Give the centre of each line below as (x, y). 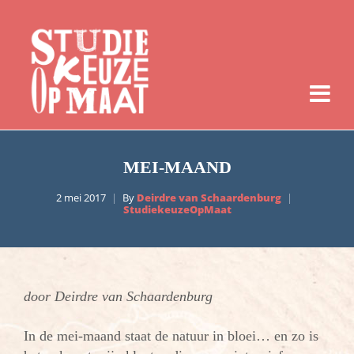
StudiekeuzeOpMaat (177, 210)
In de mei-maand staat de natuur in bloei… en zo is (171, 336)
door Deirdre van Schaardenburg (118, 296)
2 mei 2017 (81, 198)
